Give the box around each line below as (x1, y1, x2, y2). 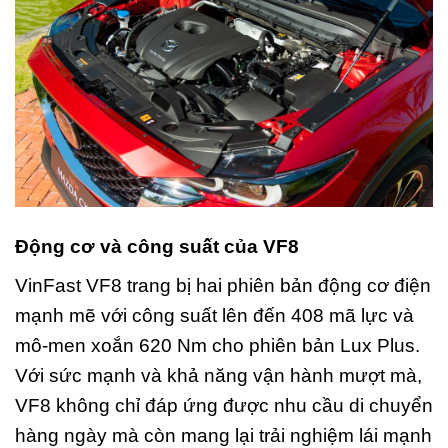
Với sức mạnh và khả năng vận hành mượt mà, (15, 365, 422, 387)
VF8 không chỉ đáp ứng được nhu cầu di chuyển (15, 395, 433, 417)
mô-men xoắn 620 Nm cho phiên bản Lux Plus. (15, 335, 420, 357)
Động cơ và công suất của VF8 (15, 235, 299, 257)
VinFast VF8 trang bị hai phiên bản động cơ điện (15, 275, 431, 297)
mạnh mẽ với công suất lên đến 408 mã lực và (15, 305, 414, 327)
